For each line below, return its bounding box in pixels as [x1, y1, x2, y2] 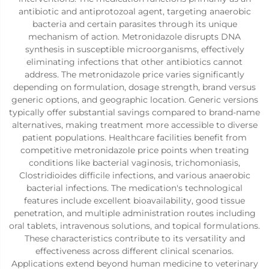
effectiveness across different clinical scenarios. [35, 246, 234, 256]
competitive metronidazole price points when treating [20, 145, 249, 156]
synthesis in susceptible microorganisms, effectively [25, 44, 244, 55]
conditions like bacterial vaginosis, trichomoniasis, [29, 157, 240, 168]
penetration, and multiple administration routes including [13, 208, 256, 219]
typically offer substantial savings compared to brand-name [9, 107, 260, 118]
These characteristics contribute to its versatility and [24, 233, 245, 244]
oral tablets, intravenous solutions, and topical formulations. [9, 220, 260, 231]
